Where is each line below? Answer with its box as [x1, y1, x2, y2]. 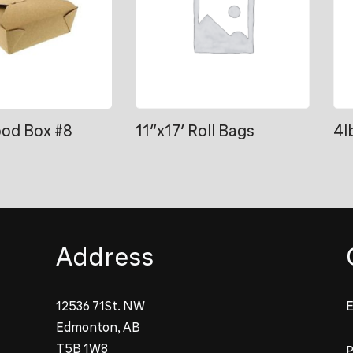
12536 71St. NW [56, 298, 145, 314]
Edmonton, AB [56, 319, 140, 335]
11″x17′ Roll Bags [135, 120, 255, 140]
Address [56, 241, 154, 272]
